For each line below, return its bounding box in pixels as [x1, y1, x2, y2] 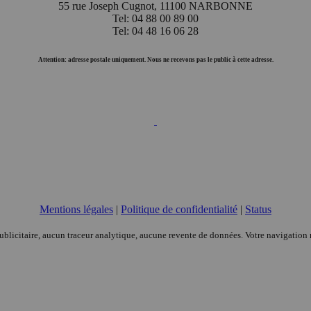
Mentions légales [40, 203, 113, 215]
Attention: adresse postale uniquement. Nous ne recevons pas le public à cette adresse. [37, 56, 274, 63]
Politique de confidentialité [121, 203, 237, 215]
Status [245, 203, 271, 215]
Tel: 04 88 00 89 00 [112, 12, 199, 24]
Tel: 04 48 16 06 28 [112, 24, 199, 37]
